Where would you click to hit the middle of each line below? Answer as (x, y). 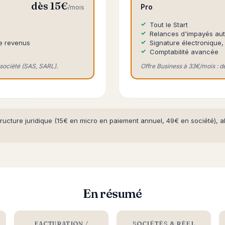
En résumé (113, 194)
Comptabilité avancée (184, 52)
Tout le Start (169, 25)
